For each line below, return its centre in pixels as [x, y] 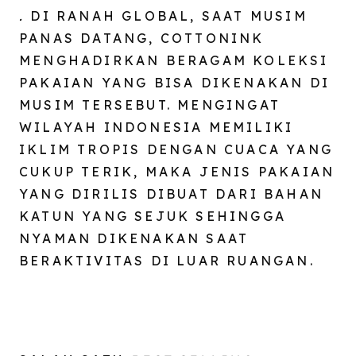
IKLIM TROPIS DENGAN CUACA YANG [176, 150]
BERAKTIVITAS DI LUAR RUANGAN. [167, 261]
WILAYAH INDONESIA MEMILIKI [157, 128]
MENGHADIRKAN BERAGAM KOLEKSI [174, 61]
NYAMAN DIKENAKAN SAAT [134, 239]
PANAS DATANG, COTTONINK [142, 39]
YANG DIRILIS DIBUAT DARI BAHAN [172, 194]
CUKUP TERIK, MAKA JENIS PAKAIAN [177, 172]
